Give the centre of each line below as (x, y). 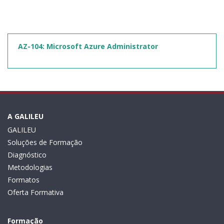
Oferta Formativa (35, 192)
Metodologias (30, 167)
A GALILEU (25, 116)
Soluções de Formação (45, 142)
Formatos (23, 179)
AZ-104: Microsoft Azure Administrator (88, 46)
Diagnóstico (27, 154)
